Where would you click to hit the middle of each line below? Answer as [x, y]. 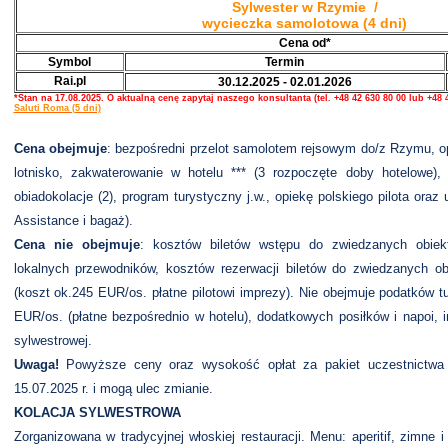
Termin [284, 62]
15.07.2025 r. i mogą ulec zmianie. [113, 388]
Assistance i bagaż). [73, 220]
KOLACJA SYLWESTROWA [97, 412]
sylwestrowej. [52, 340]
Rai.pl [69, 81]
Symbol [69, 62]
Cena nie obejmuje [76, 244]
